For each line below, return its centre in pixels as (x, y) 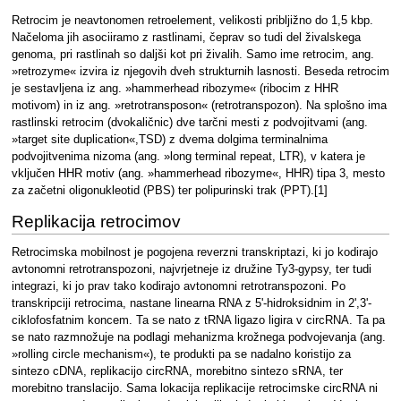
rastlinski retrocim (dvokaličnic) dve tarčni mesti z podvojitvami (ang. (189, 122)
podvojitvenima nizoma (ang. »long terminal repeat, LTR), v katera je (188, 156)
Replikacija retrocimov (96, 222)
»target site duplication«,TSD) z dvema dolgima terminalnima (169, 139)
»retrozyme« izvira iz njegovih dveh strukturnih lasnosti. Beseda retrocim (200, 71)
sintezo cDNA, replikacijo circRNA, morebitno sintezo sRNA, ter (177, 372)
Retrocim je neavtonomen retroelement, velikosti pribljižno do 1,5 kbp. (192, 20)
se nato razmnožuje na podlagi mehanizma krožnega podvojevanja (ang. (198, 338)
